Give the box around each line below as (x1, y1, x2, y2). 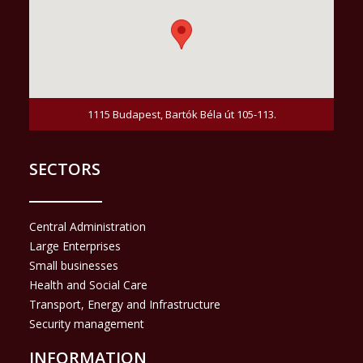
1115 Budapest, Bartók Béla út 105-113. (87, 107, 276, 122)
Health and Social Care (29, 277, 147, 293)
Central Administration (29, 219, 146, 234)
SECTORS (29, 158, 100, 180)
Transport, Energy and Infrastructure (29, 297, 220, 312)
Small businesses (29, 258, 118, 273)
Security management (29, 316, 144, 331)
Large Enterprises (29, 238, 121, 254)
